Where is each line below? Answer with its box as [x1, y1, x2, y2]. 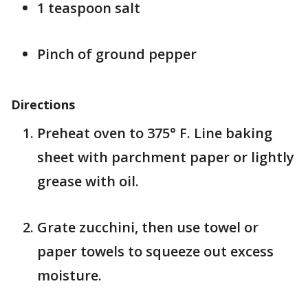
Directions [11, 96, 75, 113]
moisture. [37, 266, 102, 285]
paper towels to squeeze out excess [37, 242, 274, 261]
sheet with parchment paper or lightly [37, 148, 294, 166]
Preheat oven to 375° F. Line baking [37, 124, 272, 142]
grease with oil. [37, 172, 139, 190]
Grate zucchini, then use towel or [37, 218, 258, 236]
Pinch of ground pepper [37, 45, 197, 63]
